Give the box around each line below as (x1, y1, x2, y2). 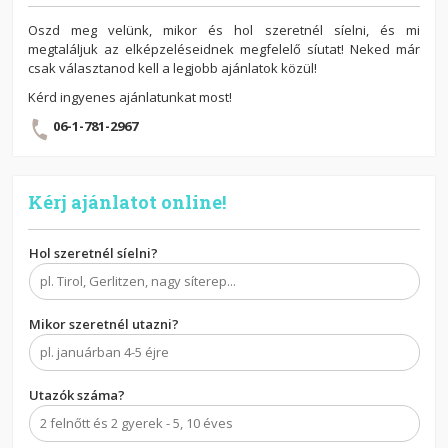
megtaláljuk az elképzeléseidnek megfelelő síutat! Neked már (28, 40, 420, 59)
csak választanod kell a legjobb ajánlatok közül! (28, 59, 318, 78)
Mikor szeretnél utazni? (29, 315, 180, 334)
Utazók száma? (29, 386, 126, 405)
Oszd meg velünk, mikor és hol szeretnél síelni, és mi (28, 21, 420, 40)
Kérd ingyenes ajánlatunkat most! (28, 88, 233, 107)
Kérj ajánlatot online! (28, 190, 227, 215)
